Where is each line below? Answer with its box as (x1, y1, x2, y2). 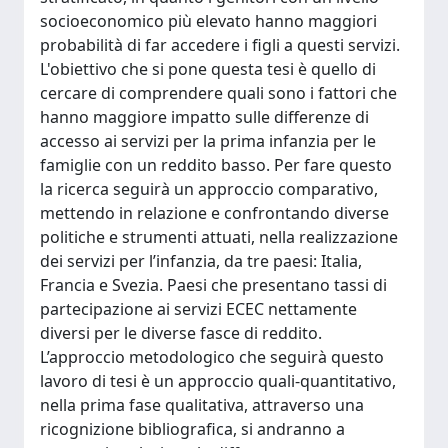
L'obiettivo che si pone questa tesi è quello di (40, 58, 376, 80)
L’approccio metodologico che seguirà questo (40, 346, 384, 368)
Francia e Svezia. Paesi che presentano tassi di (40, 274, 387, 296)
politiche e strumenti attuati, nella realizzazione (40, 226, 398, 248)
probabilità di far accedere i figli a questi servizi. (40, 34, 400, 56)
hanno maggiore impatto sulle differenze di (40, 106, 369, 128)
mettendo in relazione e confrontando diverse (40, 202, 389, 224)
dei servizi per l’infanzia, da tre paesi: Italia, (40, 250, 362, 272)
